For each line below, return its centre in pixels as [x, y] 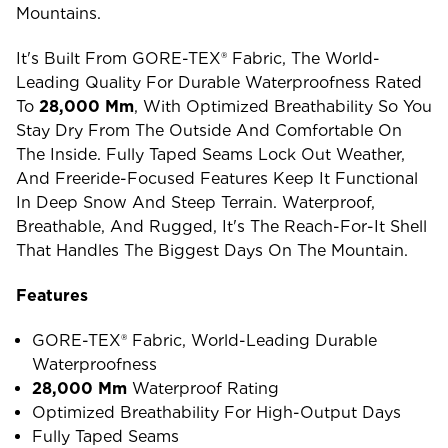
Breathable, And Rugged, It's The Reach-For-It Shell [221, 226]
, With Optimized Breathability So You [283, 106]
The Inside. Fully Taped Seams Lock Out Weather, [210, 154]
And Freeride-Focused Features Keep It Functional [217, 178]
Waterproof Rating [203, 388]
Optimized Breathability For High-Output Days [217, 412]
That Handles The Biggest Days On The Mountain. [212, 250]
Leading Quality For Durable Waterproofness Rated [219, 82]
